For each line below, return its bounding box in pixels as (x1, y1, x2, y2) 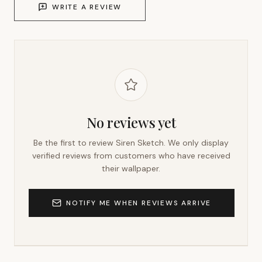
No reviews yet (86, 113, 176, 132)
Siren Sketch (116, 137, 164, 148)
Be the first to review (33, 137, 116, 148)
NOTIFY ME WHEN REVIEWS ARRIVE (66, 198, 212, 208)
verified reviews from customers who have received (32, 150, 230, 161)
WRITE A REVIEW (52, 2, 122, 12)
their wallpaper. (102, 163, 160, 174)
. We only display (164, 137, 229, 148)
